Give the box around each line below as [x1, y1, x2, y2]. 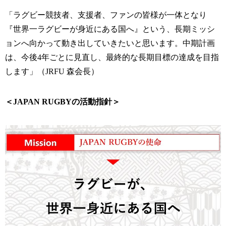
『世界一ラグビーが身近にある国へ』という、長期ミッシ [5, 24, 215, 33]
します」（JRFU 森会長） [5, 67, 99, 76]
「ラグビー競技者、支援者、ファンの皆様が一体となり [5, 10, 207, 19]
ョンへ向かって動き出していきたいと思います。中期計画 [5, 38, 215, 47]
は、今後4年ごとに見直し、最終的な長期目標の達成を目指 [5, 52, 219, 62]
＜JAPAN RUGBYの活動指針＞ [5, 97, 120, 106]
